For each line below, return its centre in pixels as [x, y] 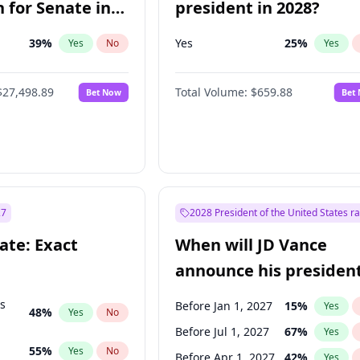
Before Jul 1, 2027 [223, 331]
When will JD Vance [252, 245]
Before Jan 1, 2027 [224, 306]
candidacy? [220, 296]
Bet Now [104, 92]
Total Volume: [212, 92]
